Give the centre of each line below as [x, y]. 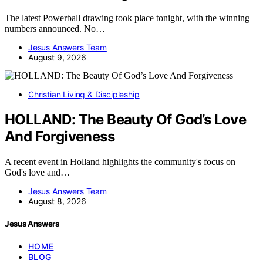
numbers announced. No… [55, 29]
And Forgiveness [60, 137]
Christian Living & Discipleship [84, 95]
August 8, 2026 [57, 201]
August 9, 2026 [57, 58]
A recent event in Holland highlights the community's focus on [120, 162]
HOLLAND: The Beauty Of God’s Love [126, 120]
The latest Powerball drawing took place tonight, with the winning [127, 18]
